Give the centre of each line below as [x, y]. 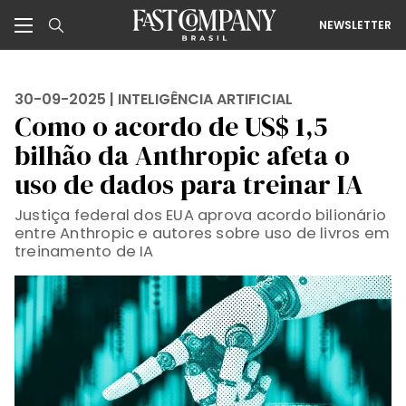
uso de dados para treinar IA [189, 184]
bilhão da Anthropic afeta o [182, 155]
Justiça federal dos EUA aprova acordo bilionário [201, 215]
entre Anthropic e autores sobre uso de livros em [203, 233]
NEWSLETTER [355, 24]
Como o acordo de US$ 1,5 [171, 126]
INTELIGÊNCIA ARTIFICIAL [205, 99]
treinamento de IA [84, 251]
